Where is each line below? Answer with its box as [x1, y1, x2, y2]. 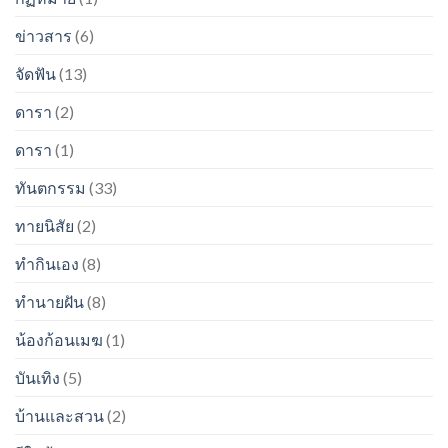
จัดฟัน [15, 63, 56, 83]
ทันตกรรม [15, 177, 86, 197]
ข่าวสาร [15, 25, 72, 45]
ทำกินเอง [15, 253, 79, 273]
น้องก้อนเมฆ [15, 329, 103, 349]
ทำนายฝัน [15, 291, 84, 311]
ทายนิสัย [15, 215, 74, 235]
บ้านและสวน [15, 405, 104, 425]
